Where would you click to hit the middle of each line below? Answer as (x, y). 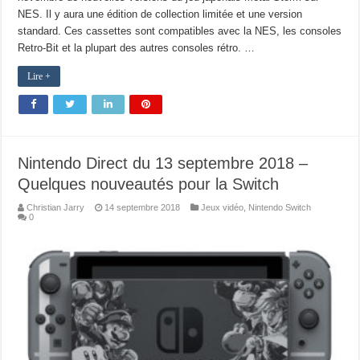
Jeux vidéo (223, 207)
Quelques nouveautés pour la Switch (149, 184)
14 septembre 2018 (143, 207)
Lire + (39, 76)
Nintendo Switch (280, 207)
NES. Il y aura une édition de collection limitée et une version (160, 14)
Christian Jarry (56, 207)
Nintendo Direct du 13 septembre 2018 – (163, 163)
